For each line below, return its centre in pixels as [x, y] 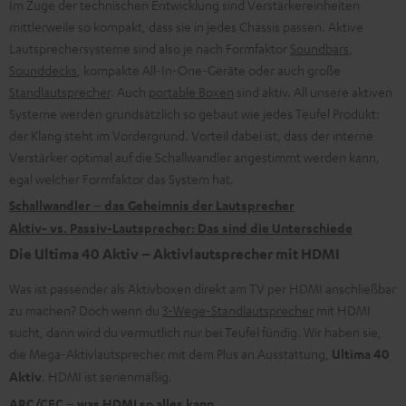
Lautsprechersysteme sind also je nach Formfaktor [150, 48]
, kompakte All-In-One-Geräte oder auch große [209, 69]
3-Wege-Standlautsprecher [238, 309]
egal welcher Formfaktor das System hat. [121, 178]
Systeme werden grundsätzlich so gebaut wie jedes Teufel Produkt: [194, 113]
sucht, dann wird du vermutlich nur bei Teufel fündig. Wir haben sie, [195, 331]
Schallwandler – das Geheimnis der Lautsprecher [152, 205]
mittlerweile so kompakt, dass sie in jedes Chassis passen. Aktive [186, 26]
